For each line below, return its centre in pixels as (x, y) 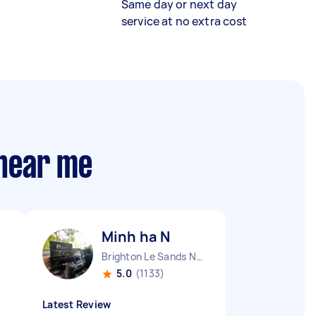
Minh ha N (136, 237)
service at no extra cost (184, 21)
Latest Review (77, 304)
